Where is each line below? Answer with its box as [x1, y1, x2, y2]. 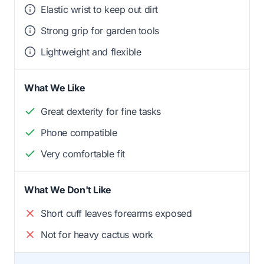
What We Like [24, 81, 85, 94]
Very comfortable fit [41, 147, 125, 160]
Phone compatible [41, 126, 117, 138]
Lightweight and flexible [41, 45, 141, 58]
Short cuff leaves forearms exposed [41, 207, 192, 219]
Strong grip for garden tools [41, 24, 159, 37]
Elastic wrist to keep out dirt [41, 3, 158, 15]
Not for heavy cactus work [41, 228, 153, 240]
